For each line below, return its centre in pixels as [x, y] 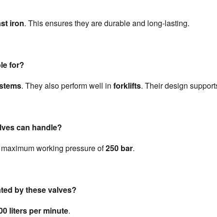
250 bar [119, 148]
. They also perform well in [67, 85]
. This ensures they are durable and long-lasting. [107, 23]
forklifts [127, 85]
